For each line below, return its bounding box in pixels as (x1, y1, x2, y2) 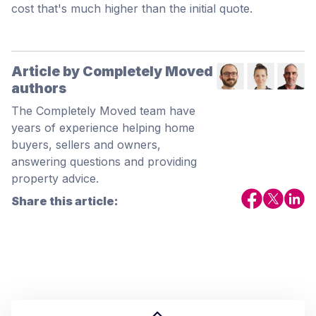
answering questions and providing (11, 154, 197, 169)
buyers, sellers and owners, (11, 137, 161, 152)
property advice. (11, 171, 99, 186)
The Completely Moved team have (11, 103, 195, 118)
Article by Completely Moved (11, 62, 213, 80)
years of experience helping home (11, 120, 195, 135)
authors (11, 79, 66, 97)
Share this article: (11, 193, 119, 208)
